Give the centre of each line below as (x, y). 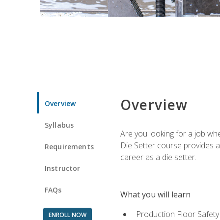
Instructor (63, 168)
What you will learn (155, 194)
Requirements (69, 146)
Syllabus (59, 125)
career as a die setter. (158, 157)
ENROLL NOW (67, 215)
